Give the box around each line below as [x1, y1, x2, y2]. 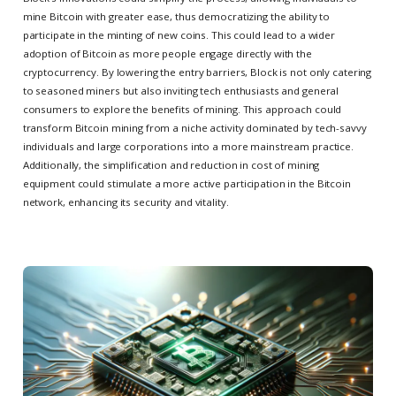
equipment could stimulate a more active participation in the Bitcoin [22, 177, 351, 191]
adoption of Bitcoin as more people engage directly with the [22, 47, 312, 61]
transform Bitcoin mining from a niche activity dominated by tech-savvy [22, 121, 367, 135]
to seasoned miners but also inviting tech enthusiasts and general [22, 84, 339, 98]
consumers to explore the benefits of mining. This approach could [22, 103, 342, 117]
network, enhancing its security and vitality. [22, 195, 229, 209]
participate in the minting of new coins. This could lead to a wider [22, 28, 335, 42]
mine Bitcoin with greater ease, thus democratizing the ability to [22, 10, 331, 24]
